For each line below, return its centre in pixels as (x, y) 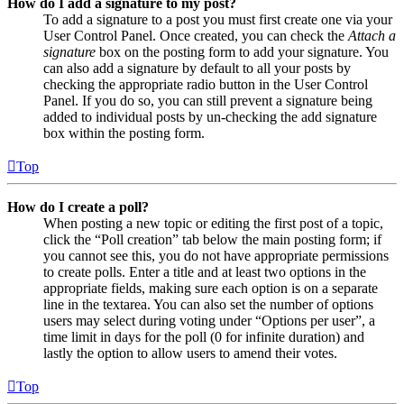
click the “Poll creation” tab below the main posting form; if (212, 240)
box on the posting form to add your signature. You (242, 52)
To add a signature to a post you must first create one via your (218, 20)
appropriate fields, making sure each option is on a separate (211, 289)
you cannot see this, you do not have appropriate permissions (216, 256)
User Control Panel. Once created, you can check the (196, 36)
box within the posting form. (124, 133)
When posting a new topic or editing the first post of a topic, (213, 224)
